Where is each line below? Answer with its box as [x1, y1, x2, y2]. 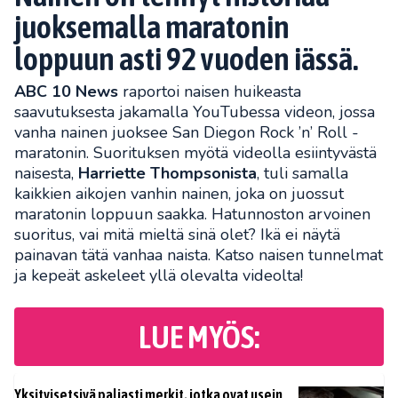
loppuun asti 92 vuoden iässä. [14, 40, 358, 77]
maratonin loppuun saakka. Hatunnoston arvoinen [14, 203, 370, 225]
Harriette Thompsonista [78, 163, 257, 184]
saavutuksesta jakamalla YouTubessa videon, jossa [14, 101, 375, 123]
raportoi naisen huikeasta [118, 81, 301, 102]
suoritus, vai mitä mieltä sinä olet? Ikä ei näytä [14, 224, 340, 245]
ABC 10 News [14, 81, 118, 102]
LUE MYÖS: [139, 318, 259, 355]
